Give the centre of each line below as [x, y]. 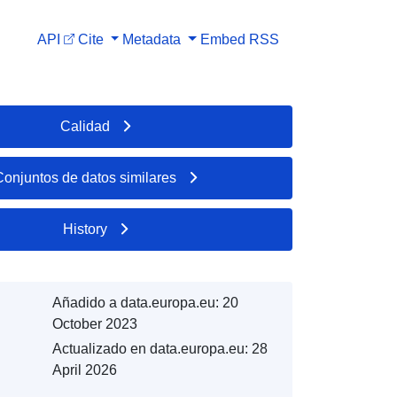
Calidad [86, 126]
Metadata [152, 39]
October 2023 [94, 323]
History [86, 229]
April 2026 [84, 370]
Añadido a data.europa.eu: [135, 302]
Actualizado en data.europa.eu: [150, 348]
